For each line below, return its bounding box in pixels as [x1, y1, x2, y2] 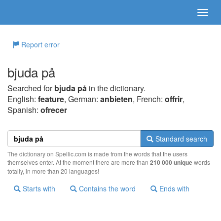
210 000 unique [150, 158, 192, 167]
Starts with [21, 184, 55, 193]
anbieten [100, 93, 133, 105]
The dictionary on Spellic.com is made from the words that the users [7, 149, 187, 158]
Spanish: [7, 104, 40, 115]
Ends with [157, 184, 189, 193]
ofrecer [40, 104, 67, 115]
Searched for [7, 82, 54, 94]
